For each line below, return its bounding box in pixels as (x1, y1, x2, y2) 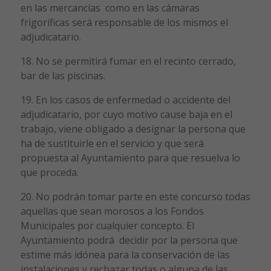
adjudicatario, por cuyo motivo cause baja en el (20, 107, 232, 121)
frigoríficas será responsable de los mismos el (20, 15, 228, 29)
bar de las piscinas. (20, 68, 105, 82)
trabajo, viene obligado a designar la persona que (20, 122, 246, 135)
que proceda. (20, 165, 79, 179)
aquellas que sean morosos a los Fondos (20, 204, 204, 218)
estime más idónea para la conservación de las (20, 247, 230, 261)
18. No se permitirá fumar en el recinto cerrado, (20, 54, 236, 68)
